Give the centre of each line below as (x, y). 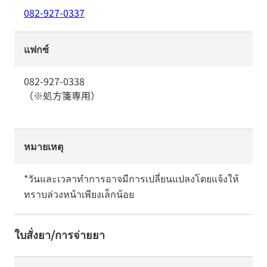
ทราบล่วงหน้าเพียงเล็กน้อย (79, 194)
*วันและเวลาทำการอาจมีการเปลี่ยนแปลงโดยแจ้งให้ (131, 178)
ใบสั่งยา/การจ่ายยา (60, 234)
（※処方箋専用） (62, 95)
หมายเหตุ (44, 146)
